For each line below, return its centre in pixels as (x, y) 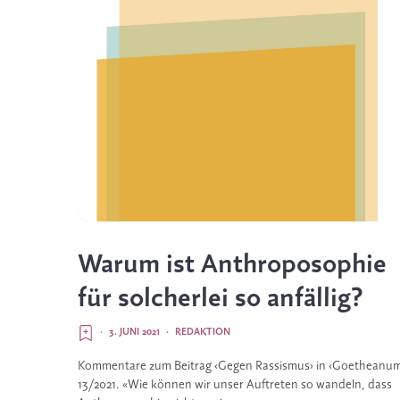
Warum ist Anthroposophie (232, 265)
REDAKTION (203, 332)
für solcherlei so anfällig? (221, 299)
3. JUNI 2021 (134, 332)
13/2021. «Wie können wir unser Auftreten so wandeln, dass (235, 385)
